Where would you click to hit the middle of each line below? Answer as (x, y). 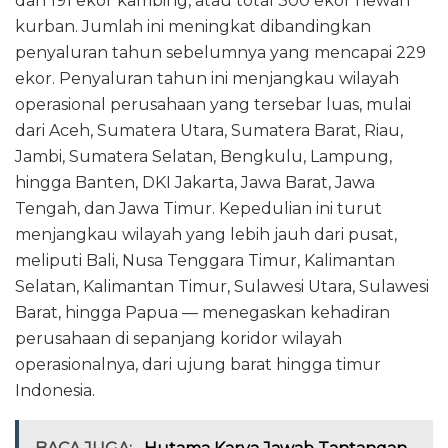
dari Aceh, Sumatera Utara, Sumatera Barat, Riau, (209, 131)
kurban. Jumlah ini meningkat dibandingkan (193, 27)
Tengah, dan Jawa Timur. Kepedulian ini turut (198, 209)
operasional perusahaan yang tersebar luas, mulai (213, 105)
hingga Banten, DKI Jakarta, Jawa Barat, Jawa (195, 183)
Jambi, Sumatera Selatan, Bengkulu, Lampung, (203, 157)
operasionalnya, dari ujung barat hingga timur (198, 365)
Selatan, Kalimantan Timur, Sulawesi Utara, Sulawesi (222, 287)
